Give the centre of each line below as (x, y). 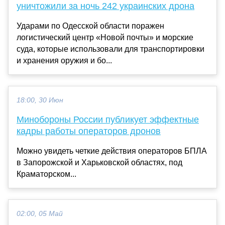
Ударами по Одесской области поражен (90, 26)
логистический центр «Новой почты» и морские (105, 37)
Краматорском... (46, 174)
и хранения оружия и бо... (64, 60)
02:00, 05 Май (40, 213)
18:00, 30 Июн (40, 100)
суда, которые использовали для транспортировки (110, 49)
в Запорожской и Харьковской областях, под (99, 162)
